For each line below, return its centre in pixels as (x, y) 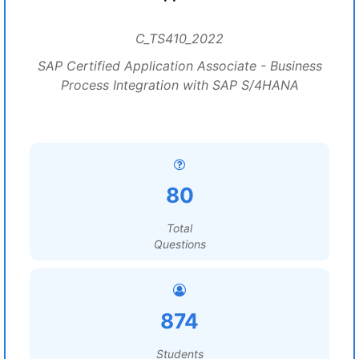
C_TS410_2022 (179, 38)
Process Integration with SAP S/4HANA (179, 85)
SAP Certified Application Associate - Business (179, 66)
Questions (179, 244)
